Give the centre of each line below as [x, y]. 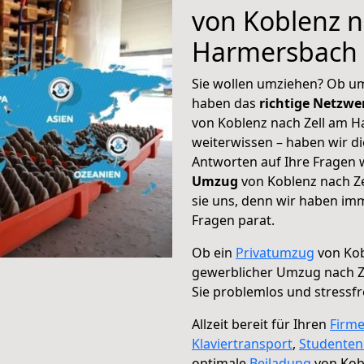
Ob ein [214, 253]
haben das [225, 103]
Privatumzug [275, 253]
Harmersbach [275, 52]
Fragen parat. [233, 220]
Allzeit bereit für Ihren [261, 324]
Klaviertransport [242, 344]
